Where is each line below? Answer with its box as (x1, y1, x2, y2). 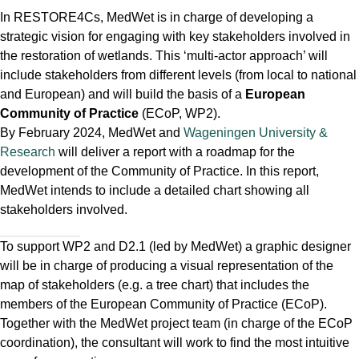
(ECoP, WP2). (139, 107, 220, 120)
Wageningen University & (184, 126, 328, 139)
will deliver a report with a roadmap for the (55, 145, 295, 159)
